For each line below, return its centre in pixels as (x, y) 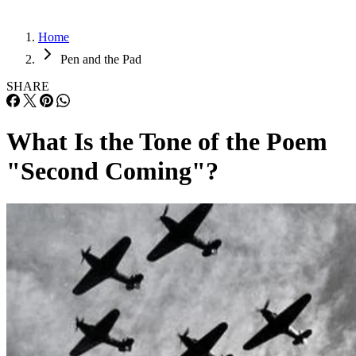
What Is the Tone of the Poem (167, 142)
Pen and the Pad (101, 59)
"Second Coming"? (112, 171)
